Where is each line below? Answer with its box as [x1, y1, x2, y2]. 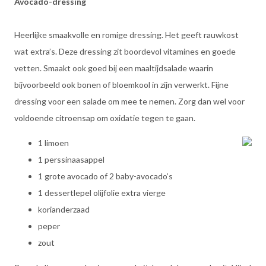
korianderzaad [38, 204, 90, 214]
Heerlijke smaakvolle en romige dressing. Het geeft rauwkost [14, 30, 239, 40]
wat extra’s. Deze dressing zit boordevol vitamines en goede [14, 46, 236, 56]
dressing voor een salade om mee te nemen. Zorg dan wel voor [14, 96, 245, 106]
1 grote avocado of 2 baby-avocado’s [38, 171, 173, 181]
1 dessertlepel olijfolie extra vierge [38, 188, 166, 198]
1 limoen [38, 138, 69, 148]
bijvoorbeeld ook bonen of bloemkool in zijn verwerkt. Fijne [14, 80, 229, 90]
